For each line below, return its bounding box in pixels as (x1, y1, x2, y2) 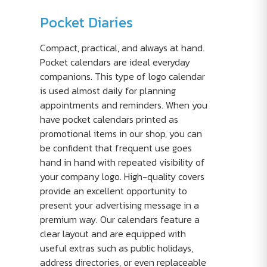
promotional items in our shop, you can (39, 126, 202, 141)
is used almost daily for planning (39, 83, 176, 98)
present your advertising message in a (39, 198, 199, 212)
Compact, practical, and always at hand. (39, 41, 204, 55)
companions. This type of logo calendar (39, 69, 205, 83)
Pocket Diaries (39, 12, 133, 33)
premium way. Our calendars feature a (39, 212, 200, 226)
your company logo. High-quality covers (39, 169, 204, 184)
